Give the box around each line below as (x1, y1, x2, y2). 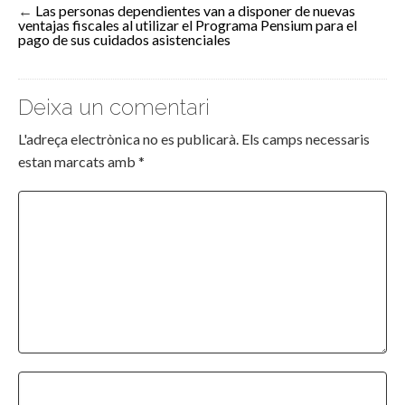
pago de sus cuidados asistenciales (18, 31, 231, 49)
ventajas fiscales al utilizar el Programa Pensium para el (18, 16, 357, 34)
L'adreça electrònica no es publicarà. (18, 130, 239, 148)
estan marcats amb (18, 153, 138, 171)
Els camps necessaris (241, 130, 370, 148)
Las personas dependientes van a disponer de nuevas (35, 2, 355, 20)
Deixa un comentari (18, 94, 210, 121)
